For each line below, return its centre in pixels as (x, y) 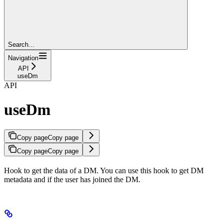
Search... (21, 44)
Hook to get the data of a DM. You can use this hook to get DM (104, 171)
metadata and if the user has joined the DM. (72, 180)
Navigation (23, 58)
